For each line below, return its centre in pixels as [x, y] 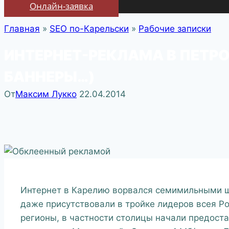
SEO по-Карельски [89, 29]
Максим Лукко [46, 94]
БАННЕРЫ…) [49, 77]
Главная [22, 29]
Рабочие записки [175, 29]
